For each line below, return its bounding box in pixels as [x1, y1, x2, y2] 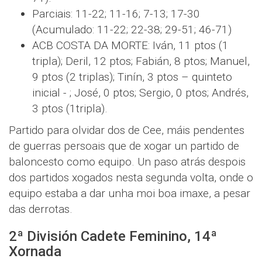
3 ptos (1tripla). [32, 101, 108, 115]
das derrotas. [9, 202, 73, 216]
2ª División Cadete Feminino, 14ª [9, 227, 217, 244]
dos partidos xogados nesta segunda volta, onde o [9, 170, 253, 184]
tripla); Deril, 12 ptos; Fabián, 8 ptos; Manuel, [32, 54, 250, 68]
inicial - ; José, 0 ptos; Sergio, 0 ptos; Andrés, [32, 85, 249, 99]
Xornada [9, 243, 61, 260]
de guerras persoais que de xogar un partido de [9, 139, 239, 153]
